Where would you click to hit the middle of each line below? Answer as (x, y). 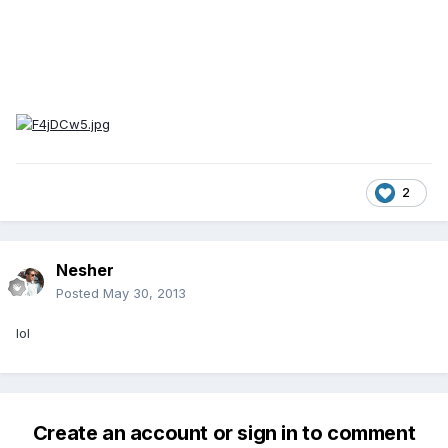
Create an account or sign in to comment (224, 433)
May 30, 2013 (144, 293)
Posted (79, 293)
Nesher (85, 270)
